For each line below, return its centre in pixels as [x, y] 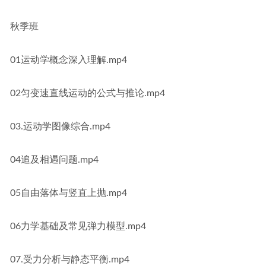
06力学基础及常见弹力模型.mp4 [78, 226]
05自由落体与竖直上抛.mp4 [69, 193]
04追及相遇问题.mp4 [54, 160]
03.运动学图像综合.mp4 [60, 126]
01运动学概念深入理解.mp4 [69, 60]
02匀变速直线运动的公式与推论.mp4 [88, 93]
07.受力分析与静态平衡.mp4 [70, 259]
